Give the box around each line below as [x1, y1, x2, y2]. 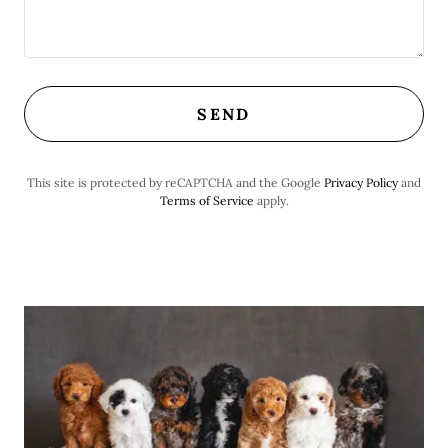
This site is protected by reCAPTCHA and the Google [27, 174, 324, 190]
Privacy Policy [324, 174, 398, 190]
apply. [253, 192, 289, 208]
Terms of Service [159, 192, 254, 208]
